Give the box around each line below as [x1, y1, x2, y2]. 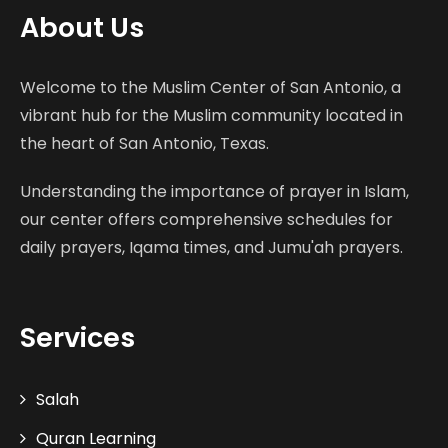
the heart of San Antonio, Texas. [20, 132, 269, 155]
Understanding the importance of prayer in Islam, [20, 180, 409, 203]
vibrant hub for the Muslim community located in [20, 104, 403, 127]
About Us [20, 9, 144, 46]
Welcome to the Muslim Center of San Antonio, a [20, 76, 401, 99]
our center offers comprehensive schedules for [20, 208, 393, 231]
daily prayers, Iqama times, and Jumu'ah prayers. [20, 236, 403, 259]
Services [20, 319, 135, 356]
